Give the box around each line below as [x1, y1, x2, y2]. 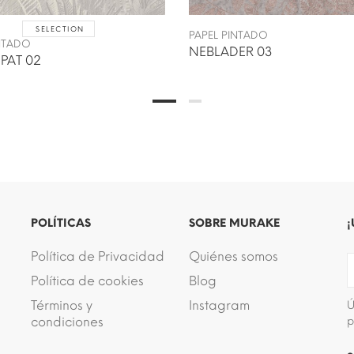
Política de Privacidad [31, 248, 164, 264]
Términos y [31, 297, 92, 313]
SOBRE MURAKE [189, 216, 280, 230]
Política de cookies [31, 273, 144, 288]
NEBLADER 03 [189, 43, 273, 59]
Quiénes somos [189, 248, 278, 264]
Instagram [189, 297, 250, 313]
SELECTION [36, 24, 85, 33]
